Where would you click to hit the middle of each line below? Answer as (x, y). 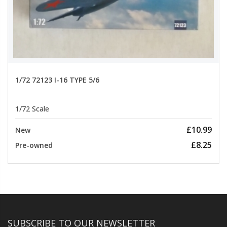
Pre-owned (34, 145)
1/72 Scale (32, 109)
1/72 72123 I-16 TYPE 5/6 (57, 80)
